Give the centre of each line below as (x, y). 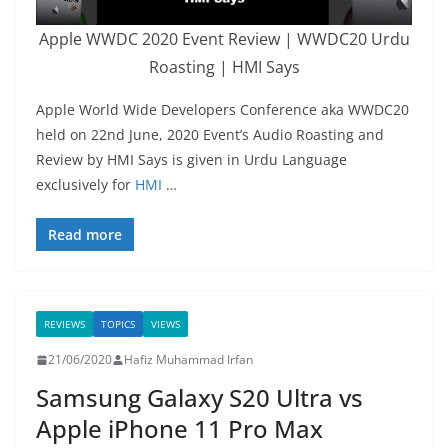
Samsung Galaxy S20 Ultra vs (199, 398)
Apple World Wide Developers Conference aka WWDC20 (222, 110)
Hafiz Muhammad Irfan (188, 360)
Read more (85, 235)
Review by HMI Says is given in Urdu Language (191, 160)
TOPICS (118, 324)
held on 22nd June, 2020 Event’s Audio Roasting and (210, 135)
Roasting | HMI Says (224, 67)
